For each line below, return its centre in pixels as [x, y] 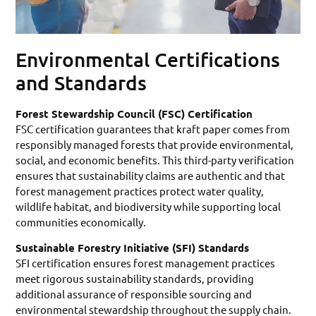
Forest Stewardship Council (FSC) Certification [134, 113]
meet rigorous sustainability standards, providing [135, 279]
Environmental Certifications [148, 59]
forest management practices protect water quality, [140, 190]
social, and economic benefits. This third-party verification [155, 159]
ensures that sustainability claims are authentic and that [151, 175]
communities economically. [81, 221]
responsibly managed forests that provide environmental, [155, 144]
